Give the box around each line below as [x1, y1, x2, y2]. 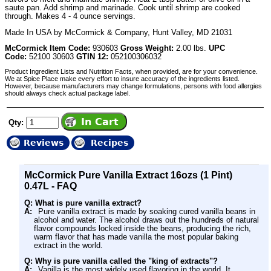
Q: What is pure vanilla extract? [24, 198, 142, 208]
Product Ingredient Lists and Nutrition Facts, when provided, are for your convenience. [5, 68, 258, 76]
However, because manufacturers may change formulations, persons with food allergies [5, 82, 262, 90]
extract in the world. [34, 241, 103, 250]
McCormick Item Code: [5, 44, 90, 53]
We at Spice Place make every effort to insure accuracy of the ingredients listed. [5, 75, 240, 83]
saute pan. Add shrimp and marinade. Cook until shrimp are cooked [5, 2, 240, 12]
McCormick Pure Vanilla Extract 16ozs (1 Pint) [24, 170, 232, 181]
